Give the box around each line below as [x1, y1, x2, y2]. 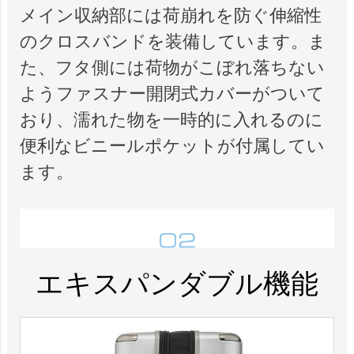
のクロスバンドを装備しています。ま [19, 32, 326, 52]
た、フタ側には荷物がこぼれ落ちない [19, 58, 325, 78]
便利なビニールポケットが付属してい [19, 136, 325, 156]
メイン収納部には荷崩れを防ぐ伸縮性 [19, 6, 322, 26]
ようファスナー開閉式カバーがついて [19, 84, 325, 104]
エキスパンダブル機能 [36, 268, 318, 299]
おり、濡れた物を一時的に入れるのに [19, 110, 323, 130]
